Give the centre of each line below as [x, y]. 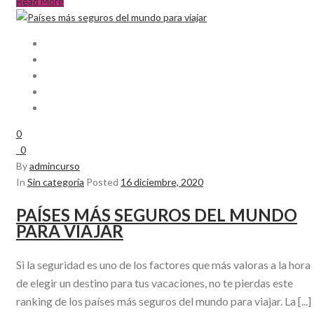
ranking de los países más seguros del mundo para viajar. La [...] [164, 301]
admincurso [55, 166]
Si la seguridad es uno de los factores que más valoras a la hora [163, 265]
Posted [102, 182]
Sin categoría [56, 182]
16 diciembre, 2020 [162, 182]
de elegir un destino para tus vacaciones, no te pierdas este [155, 283]
